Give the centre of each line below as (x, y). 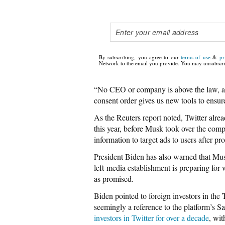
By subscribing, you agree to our (140, 57)
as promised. (114, 179)
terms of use (196, 57)
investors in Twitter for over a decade (151, 218)
